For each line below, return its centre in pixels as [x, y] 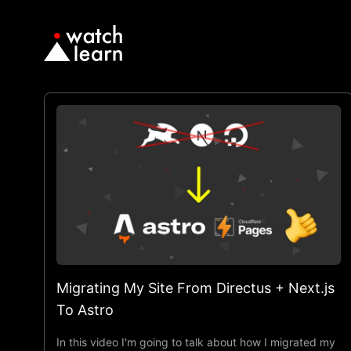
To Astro [85, 309]
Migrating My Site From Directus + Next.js [195, 288]
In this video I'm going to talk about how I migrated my [196, 342]
